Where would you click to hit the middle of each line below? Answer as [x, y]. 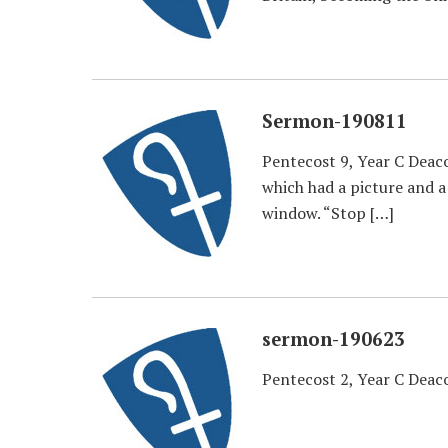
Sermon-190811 [334, 121]
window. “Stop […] [328, 213]
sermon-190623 [333, 339]
